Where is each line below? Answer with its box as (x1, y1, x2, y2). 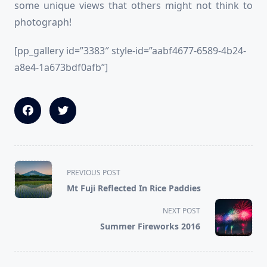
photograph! (14, 15, 72, 29)
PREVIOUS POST (67, 167, 120, 178)
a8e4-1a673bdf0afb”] (14, 61, 108, 74)
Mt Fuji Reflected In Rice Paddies (67, 182, 201, 194)
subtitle (14, 189, 48, 203)
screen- (14, 203, 47, 217)
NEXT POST (163, 206, 200, 216)
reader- (14, 218, 47, 231)
